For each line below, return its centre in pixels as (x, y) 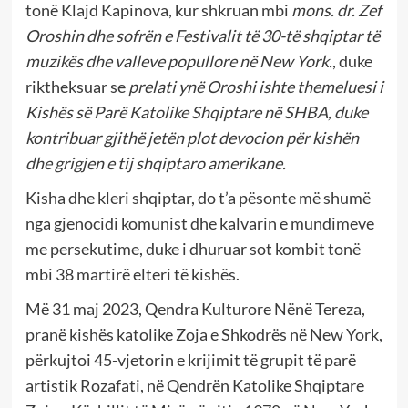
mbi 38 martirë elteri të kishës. (132, 275)
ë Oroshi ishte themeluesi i (289, 87)
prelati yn (162, 87)
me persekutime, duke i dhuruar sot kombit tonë (193, 249)
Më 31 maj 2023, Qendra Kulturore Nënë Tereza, (195, 309)
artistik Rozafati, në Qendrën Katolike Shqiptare (194, 386)
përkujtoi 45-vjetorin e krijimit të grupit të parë (190, 360)
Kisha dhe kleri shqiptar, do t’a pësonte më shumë (198, 198)
